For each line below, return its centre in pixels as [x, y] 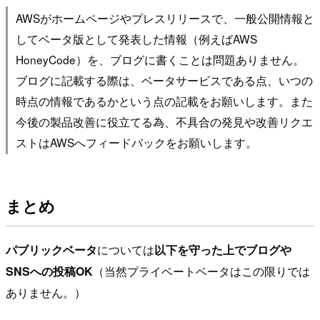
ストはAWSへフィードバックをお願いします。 [136, 142]
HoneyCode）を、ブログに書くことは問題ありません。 [160, 59]
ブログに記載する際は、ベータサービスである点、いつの [164, 80]
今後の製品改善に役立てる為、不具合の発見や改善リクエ [164, 121]
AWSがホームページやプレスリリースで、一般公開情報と [165, 17]
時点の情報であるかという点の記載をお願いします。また [164, 100]
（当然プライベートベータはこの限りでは [201, 271]
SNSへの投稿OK [49, 271]
